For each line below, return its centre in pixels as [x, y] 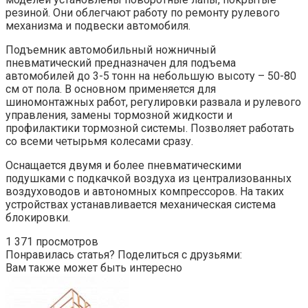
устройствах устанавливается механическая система [141, 205]
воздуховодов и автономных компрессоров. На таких [145, 192]
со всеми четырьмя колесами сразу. [99, 142]
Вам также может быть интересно [94, 268]
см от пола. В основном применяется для [111, 89]
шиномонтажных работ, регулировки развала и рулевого [153, 102]
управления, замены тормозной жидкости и [119, 115]
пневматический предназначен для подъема [121, 63]
